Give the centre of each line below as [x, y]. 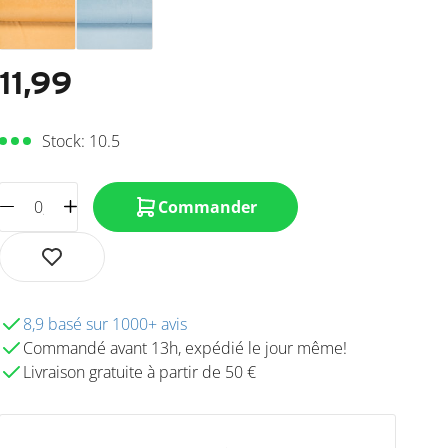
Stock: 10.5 [80, 140]
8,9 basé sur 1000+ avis [105, 323]
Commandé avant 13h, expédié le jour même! [185, 347]
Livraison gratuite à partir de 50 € [140, 371]
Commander [208, 206]
